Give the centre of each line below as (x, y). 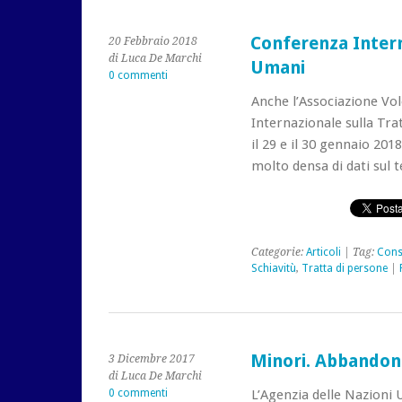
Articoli (323, 252)
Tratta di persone (344, 268)
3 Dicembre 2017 (152, 359)
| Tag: (358, 252)
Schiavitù (273, 268)
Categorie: (278, 252)
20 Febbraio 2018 (153, 41)
